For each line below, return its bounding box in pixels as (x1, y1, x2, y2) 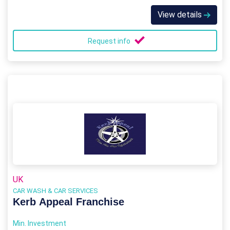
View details (158, 10, 204, 20)
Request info (88, 37, 132, 45)
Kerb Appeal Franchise (13, 196, 124, 207)
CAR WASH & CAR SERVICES (13, 187, 98, 195)
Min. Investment (13, 219, 66, 227)
